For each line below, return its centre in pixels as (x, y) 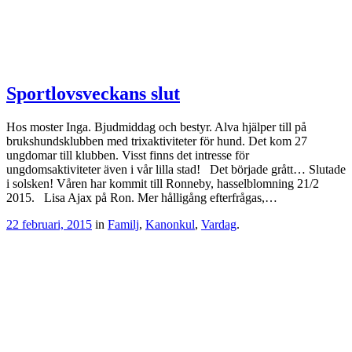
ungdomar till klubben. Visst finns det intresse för (128, 155)
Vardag (219, 224)
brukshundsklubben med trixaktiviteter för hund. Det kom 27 (157, 141)
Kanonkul (170, 224)
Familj (123, 224)
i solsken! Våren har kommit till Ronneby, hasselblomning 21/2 (163, 183)
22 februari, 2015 (49, 224)
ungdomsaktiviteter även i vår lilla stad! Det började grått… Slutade (176, 169)
